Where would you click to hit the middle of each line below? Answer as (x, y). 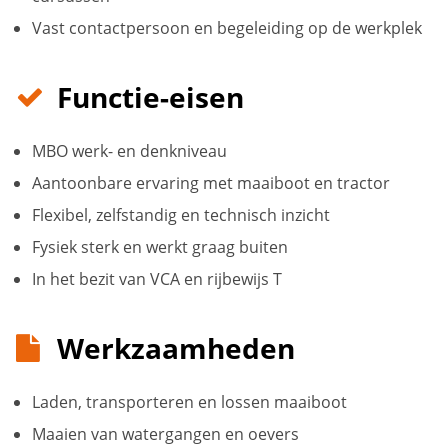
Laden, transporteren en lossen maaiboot (191, 402)
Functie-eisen (150, 97)
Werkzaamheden (175, 348)
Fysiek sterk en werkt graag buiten (162, 247)
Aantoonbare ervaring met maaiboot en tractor (211, 183)
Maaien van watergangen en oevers (165, 434)
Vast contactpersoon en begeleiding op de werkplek (227, 28)
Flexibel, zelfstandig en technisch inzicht (183, 215)
